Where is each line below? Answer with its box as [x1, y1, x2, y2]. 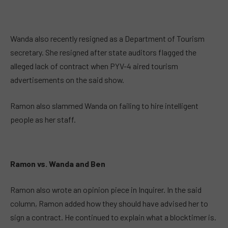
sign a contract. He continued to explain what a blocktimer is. [10, 212, 216, 222]
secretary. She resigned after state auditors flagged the [10, 47, 196, 57]
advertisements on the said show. [10, 74, 124, 84]
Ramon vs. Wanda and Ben [10, 158, 105, 168]
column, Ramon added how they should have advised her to [10, 198, 208, 209]
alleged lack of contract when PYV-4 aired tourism [10, 61, 178, 71]
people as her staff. [10, 115, 76, 125]
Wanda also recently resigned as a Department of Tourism [10, 33, 205, 43]
